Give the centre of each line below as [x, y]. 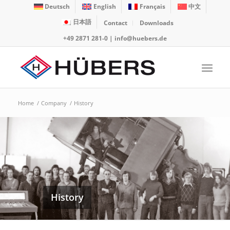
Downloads [156, 23]
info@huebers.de [140, 38]
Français [152, 6]
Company [54, 103]
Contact [115, 23]
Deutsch [57, 6]
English [104, 6]
